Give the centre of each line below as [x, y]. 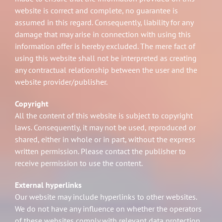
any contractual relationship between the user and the [106, 70]
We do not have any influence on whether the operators [108, 208]
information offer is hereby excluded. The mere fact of [105, 46]
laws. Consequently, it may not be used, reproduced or [105, 127]
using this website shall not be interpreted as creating [106, 58]
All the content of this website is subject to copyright [104, 115]
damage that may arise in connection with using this [103, 34]
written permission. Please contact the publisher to [100, 151]
